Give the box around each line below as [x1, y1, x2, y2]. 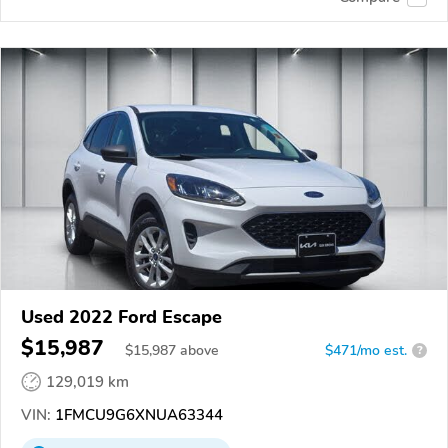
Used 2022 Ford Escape [21, 304, 222, 329]
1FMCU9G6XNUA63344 [51, 404, 223, 425]
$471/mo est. [325, 340, 407, 360]
